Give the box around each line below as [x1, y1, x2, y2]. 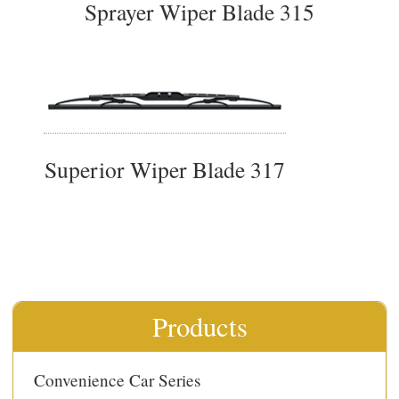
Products [151, 308, 248, 346]
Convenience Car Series [34, 369, 201, 392]
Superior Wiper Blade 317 [44, 153, 285, 184]
